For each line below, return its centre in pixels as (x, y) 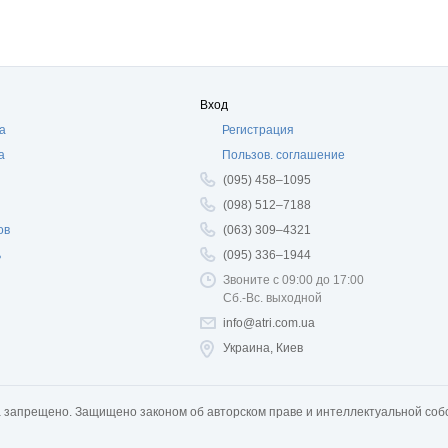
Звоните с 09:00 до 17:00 (293, 280)
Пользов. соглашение (283, 155)
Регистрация (258, 130)
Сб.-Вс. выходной (272, 298)
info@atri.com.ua (269, 323)
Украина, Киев (263, 348)
